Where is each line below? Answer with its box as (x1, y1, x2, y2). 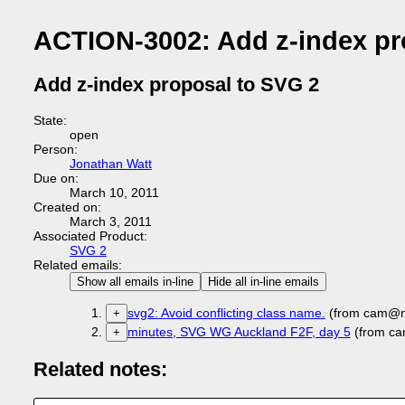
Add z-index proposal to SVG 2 (33, 73, 319, 97)
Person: (33, 142, 78, 156)
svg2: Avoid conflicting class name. (127, 306, 325, 321)
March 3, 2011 (69, 214, 152, 229)
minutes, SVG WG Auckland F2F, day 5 (127, 325, 351, 340)
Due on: (33, 171, 79, 185)
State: (33, 113, 67, 127)
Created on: (33, 200, 101, 214)
